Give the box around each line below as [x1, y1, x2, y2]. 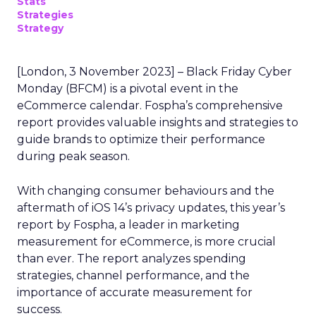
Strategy [17, 22, 63, 35]
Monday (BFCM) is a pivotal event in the [17, 82, 238, 95]
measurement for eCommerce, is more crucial [17, 235, 276, 248]
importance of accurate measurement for [17, 286, 253, 299]
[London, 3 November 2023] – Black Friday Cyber [17, 65, 292, 78]
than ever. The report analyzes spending [17, 252, 246, 265]
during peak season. [17, 150, 130, 163]
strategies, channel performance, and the [17, 269, 250, 282]
